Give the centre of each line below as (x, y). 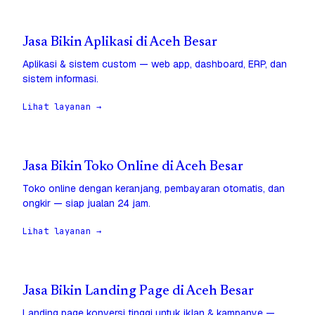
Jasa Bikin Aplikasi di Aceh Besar (120, 43)
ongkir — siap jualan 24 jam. (86, 204)
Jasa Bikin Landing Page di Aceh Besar (138, 292)
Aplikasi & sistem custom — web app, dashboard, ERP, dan (155, 64)
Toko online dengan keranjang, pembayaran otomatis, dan (154, 189)
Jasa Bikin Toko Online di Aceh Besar (133, 167)
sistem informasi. (60, 79)
